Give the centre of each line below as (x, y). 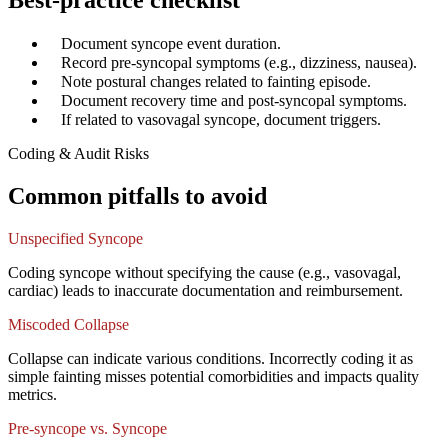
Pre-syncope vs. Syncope (87, 429)
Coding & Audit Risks (78, 154)
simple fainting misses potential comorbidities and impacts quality (213, 377)
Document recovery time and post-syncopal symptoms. (234, 101)
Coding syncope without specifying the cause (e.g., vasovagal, (204, 273)
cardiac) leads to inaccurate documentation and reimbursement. (205, 291)
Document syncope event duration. (171, 44)
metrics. (32, 395)
